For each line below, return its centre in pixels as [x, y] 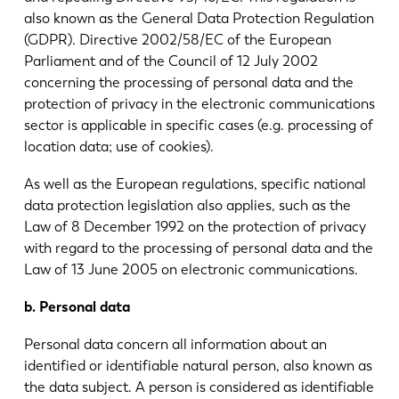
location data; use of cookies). [118, 147]
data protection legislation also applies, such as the [187, 206]
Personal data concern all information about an [175, 344]
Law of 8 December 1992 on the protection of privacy [195, 227]
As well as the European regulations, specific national [195, 184]
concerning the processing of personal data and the [188, 83]
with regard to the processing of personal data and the [198, 248]
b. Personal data [77, 306]
